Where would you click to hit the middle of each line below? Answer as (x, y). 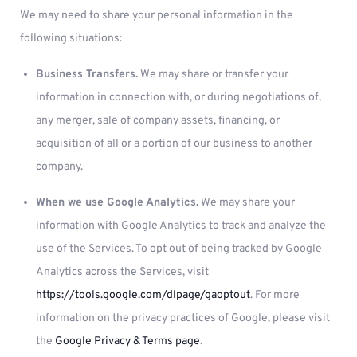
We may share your (247, 203)
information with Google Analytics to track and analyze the (181, 226)
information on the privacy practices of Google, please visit (183, 318)
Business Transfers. (87, 75)
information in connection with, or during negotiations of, (178, 98)
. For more (275, 295)
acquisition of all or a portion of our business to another (174, 144)
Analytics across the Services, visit (122, 272)
